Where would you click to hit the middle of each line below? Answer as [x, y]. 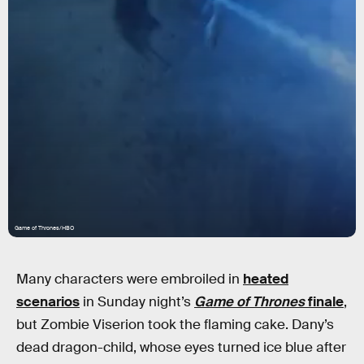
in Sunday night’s [137, 302]
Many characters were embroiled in [130, 279]
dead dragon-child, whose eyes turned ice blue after [181, 347]
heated [266, 279]
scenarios [48, 302]
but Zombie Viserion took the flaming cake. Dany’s [175, 325]
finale [324, 302]
